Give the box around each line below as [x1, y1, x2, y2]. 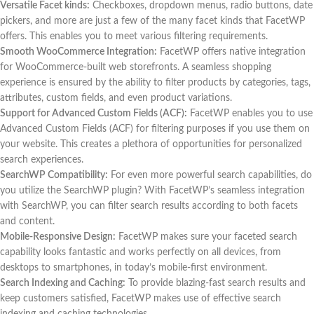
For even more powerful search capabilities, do [108, 170, 312, 180]
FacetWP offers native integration [157, 46, 306, 57]
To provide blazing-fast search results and [125, 278, 306, 288]
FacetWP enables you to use [187, 108, 313, 118]
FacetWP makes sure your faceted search [116, 231, 297, 242]
